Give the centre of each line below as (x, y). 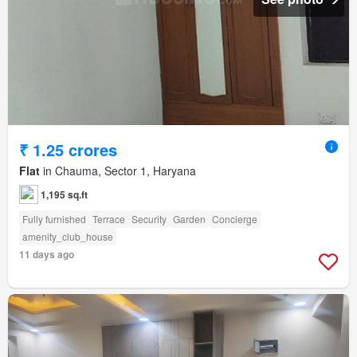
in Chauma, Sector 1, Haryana (118, 170)
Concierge (235, 218)
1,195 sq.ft (64, 194)
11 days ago (47, 254)
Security (149, 218)
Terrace (109, 218)
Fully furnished (54, 218)
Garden (189, 218)
